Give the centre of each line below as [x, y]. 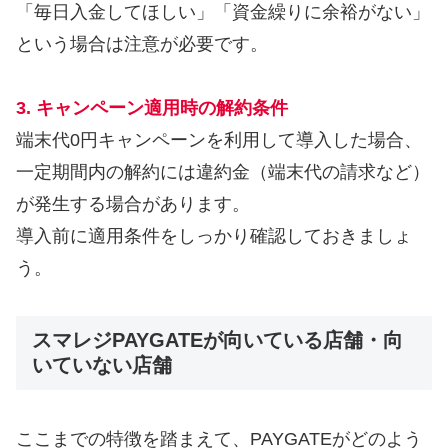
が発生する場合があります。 [133, 204]
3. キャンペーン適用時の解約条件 [152, 108]
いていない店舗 [102, 365]
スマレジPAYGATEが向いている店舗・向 [217, 340]
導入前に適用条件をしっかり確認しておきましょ [214, 236]
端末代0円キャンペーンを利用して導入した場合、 [219, 140]
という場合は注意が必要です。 [142, 43]
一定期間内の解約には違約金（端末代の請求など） [223, 172]
